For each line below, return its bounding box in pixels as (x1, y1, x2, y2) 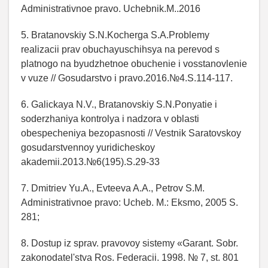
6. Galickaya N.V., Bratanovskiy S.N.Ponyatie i (21, 99, 217, 109)
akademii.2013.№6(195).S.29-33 (21, 156, 160, 167)
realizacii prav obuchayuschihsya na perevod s (21, 44, 220, 54)
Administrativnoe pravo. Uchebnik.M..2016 (21, 3, 200, 14)
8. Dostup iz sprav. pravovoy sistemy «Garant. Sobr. (21, 237, 238, 248)
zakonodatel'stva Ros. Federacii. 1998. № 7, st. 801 (21, 252, 239, 263)
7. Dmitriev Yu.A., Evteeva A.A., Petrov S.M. (21, 182, 205, 193)
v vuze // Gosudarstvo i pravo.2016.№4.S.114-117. (21, 72, 233, 83)
